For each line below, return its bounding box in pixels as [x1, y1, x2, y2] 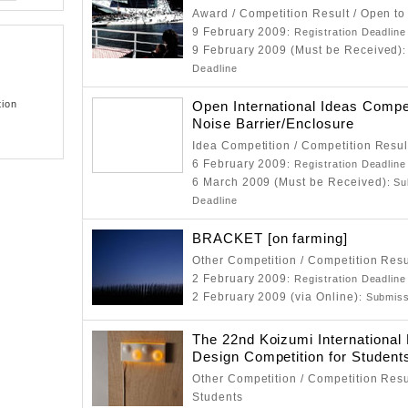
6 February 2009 [192, 158, 288, 170]
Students [192, 391, 243, 403]
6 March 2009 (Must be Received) [192, 176, 387, 189]
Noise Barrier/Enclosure [192, 116, 354, 131]
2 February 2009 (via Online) [192, 291, 359, 303]
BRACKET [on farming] [192, 230, 349, 246]
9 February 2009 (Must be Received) [192, 44, 403, 56]
